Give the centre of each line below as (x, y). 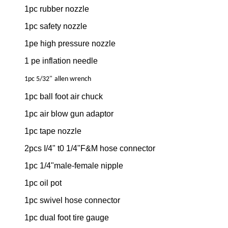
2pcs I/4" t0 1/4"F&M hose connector (90, 149)
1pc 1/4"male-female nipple (74, 166)
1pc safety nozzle (56, 26)
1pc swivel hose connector (72, 201)
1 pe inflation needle (61, 61)
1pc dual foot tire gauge (67, 218)
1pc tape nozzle (53, 131)
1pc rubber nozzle (57, 9)
